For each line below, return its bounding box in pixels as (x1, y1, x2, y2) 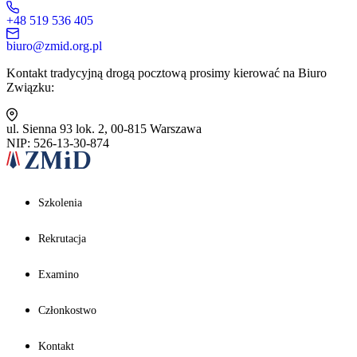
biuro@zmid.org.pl (6, 39, 102, 53)
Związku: (6, 80, 54, 95)
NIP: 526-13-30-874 (6, 136, 109, 151)
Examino (38, 269, 79, 281)
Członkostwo (38, 304, 96, 317)
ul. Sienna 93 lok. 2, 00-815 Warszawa (6, 122, 202, 136)
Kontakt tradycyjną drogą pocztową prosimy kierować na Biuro (6, 66, 327, 80)
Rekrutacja (38, 233, 86, 245)
